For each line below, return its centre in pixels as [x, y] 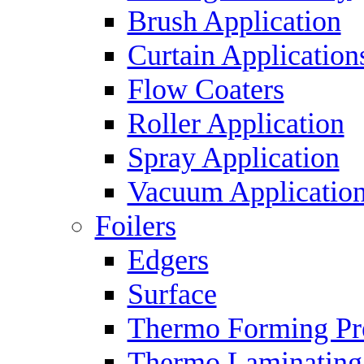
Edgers [168, 260]
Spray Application [233, 158]
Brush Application [234, 21]
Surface [172, 294]
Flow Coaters [206, 89]
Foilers [135, 226]
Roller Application [236, 123]
